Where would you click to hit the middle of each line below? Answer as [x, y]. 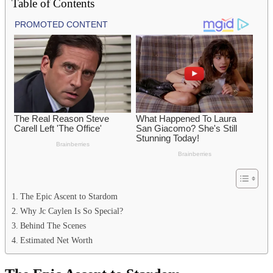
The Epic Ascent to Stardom [69, 196]
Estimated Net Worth [56, 240]
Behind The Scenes [53, 225]
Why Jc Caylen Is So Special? [71, 211]
